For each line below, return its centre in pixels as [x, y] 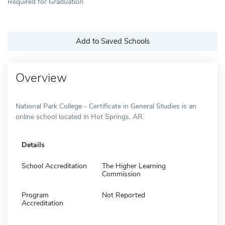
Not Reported [124, 195]
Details [33, 145]
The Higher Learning [134, 166]
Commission [121, 174]
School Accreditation [54, 166]
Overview [41, 78]
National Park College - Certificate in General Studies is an [106, 106]
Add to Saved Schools [113, 41]
